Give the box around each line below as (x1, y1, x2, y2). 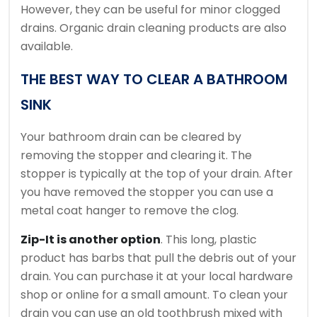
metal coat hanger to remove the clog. (21, 202, 238, 219)
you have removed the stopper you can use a (21, 184, 273, 201)
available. (21, 38, 73, 55)
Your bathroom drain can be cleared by (21, 129, 241, 146)
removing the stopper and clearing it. (21, 147, 228, 164)
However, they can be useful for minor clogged (21, 1, 280, 18)
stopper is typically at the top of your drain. (21, 166, 261, 183)
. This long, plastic (161, 231, 257, 248)
